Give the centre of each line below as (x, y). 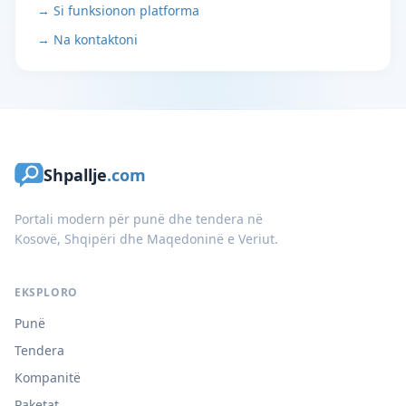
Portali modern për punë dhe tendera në (139, 219)
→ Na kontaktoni (87, 39)
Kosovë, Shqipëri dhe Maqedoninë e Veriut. (146, 239)
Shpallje (75, 175)
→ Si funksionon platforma (118, 10)
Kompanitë (48, 377)
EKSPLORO (46, 292)
